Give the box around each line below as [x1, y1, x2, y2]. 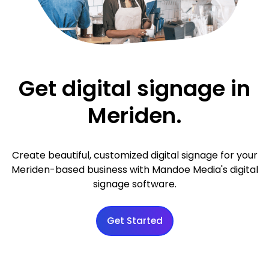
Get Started [106, 214, 163, 228]
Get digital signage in [19, 73, 250, 104]
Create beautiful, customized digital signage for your [11, 148, 258, 162]
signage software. [92, 177, 177, 191]
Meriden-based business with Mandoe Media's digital [11, 162, 258, 177]
